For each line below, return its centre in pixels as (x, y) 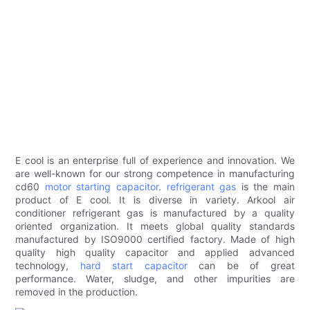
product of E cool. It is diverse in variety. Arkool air (155, 200)
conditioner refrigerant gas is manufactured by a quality (155, 213)
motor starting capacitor (101, 187)
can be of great (241, 266)
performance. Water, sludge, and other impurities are (155, 279)
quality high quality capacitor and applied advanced (155, 253)
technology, (48, 266)
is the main (265, 187)
